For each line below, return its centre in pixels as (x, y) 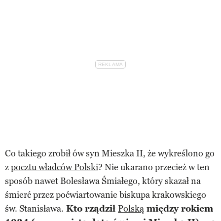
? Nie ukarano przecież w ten (154, 167)
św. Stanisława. (34, 208)
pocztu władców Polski (55, 167)
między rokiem (179, 208)
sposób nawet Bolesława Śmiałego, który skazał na (103, 181)
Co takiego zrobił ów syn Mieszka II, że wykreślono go (110, 153)
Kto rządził (91, 208)
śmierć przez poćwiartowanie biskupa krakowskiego (106, 195)
